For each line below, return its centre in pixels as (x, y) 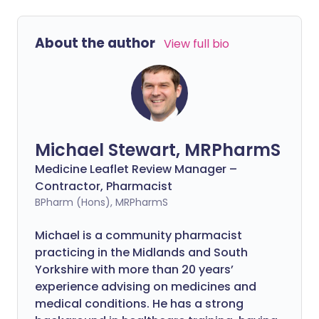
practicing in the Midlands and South (141, 252)
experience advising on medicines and (146, 287)
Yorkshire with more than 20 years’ (134, 270)
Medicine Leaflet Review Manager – (136, 169)
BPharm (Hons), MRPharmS (101, 202)
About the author (95, 43)
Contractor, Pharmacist (104, 186)
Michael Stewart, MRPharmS (158, 150)
